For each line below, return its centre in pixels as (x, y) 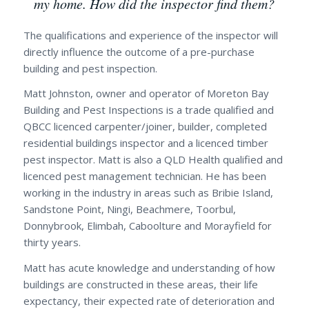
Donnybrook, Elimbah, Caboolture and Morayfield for (147, 226)
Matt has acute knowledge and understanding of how (149, 268)
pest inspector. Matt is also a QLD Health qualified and (153, 160)
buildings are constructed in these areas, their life (140, 285)
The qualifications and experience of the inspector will (150, 35)
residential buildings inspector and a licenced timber (146, 143)
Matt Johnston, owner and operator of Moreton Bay (146, 93)
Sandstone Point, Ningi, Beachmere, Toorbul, (129, 209)
